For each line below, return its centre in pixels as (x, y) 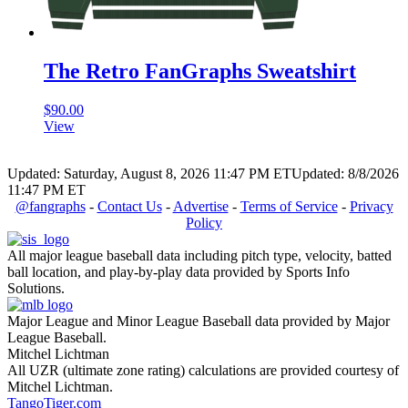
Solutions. (36, 288)
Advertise (200, 206)
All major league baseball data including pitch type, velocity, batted (199, 255)
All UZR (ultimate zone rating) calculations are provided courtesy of (203, 370)
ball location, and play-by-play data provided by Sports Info (178, 271)
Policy (204, 222)
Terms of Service (289, 206)
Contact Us (129, 206)
